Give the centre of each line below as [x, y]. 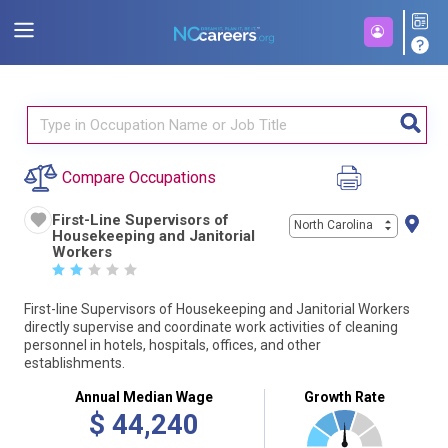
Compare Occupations [139, 177]
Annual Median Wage [144, 396]
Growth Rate [344, 396]
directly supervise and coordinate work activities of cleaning [211, 327]
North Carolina [333, 225]
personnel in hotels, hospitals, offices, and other [172, 345]
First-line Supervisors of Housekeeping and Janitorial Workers [217, 309]
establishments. [74, 363]
